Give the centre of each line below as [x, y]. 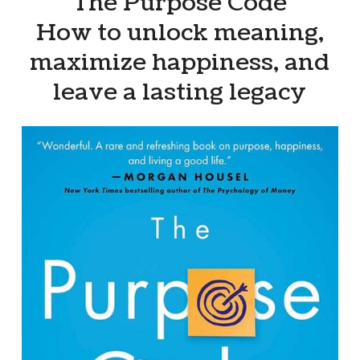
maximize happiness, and [180, 63]
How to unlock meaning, [180, 33]
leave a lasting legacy [180, 93]
